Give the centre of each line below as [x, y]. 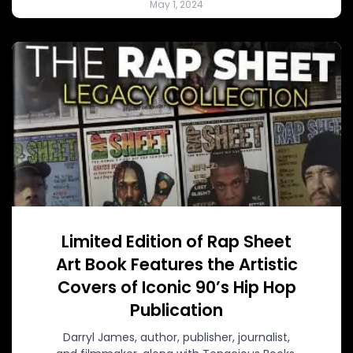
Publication [176, 310]
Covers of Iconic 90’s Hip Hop [176, 287]
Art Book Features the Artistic [176, 264]
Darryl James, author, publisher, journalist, [176, 337]
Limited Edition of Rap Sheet [176, 241]
